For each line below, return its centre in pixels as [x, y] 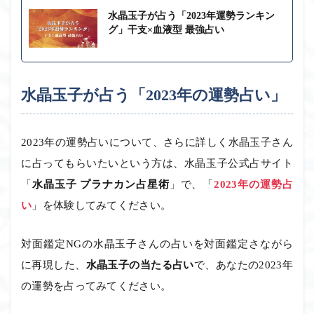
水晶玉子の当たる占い [140, 265]
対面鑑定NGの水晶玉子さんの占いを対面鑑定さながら [157, 244]
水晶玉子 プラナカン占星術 [101, 184]
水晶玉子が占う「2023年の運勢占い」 [153, 95]
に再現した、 [54, 265]
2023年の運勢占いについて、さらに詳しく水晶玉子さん [157, 142]
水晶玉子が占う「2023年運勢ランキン [191, 15]
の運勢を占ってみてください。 [96, 286]
